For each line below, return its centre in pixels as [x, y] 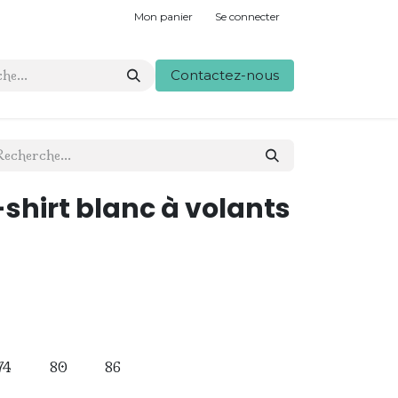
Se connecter [247, 16]
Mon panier [163, 16]
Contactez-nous [225, 75]
